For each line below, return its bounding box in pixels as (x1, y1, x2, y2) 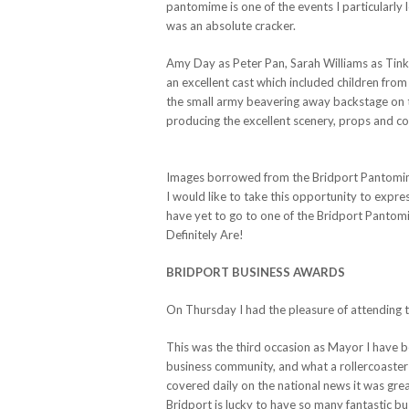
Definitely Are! (166, 226, 244, 242)
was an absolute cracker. (166, 17, 296, 33)
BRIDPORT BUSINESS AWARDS (166, 264, 345, 279)
